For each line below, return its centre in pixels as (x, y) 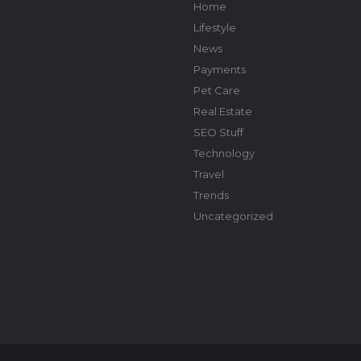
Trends (211, 195)
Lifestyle (214, 27)
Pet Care (216, 90)
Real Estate (222, 111)
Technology (224, 153)
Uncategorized (233, 216)
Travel (208, 174)
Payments (219, 69)
